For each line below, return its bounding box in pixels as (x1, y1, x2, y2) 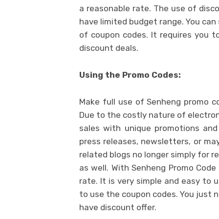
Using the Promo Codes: (79, 70, 181, 80)
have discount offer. (79, 202, 156, 213)
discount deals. (79, 43, 138, 53)
